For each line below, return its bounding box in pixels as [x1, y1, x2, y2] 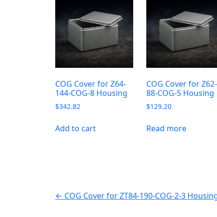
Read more [146, 123, 187, 134]
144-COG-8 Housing [55, 87, 127, 98]
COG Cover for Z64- [55, 78, 126, 89]
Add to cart [55, 123, 96, 134]
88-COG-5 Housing [146, 87, 215, 98]
